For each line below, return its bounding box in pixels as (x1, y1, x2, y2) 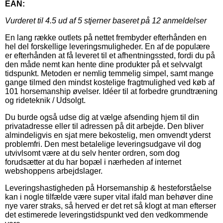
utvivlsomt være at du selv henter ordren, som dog (5, 148, 180, 157)
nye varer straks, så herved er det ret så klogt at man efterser (5, 201, 216, 210)
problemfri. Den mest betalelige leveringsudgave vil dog (5, 139, 201, 148)
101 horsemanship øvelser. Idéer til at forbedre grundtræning (5, 87, 218, 96)
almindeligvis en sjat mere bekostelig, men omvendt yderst (5, 130, 211, 139)
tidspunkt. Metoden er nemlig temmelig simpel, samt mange (5, 69, 214, 78)
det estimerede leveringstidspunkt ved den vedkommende (5, 210, 208, 219)
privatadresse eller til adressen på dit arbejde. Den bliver (5, 121, 204, 130)
